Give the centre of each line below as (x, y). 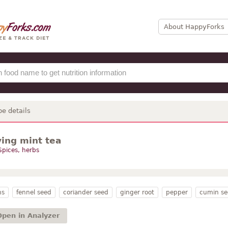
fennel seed (34, 192)
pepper (177, 192)
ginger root (137, 192)
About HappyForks (194, 26)
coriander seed (85, 192)
